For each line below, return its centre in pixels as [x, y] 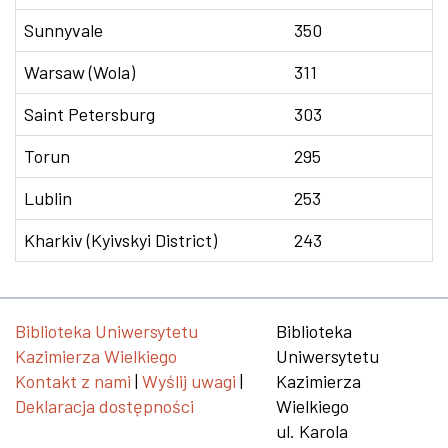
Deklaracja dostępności [104, 406]
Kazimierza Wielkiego [96, 356]
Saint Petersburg [89, 114]
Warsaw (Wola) [79, 72]
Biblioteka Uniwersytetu [106, 331]
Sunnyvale [63, 30]
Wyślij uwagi [189, 381]
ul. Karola [312, 431]
